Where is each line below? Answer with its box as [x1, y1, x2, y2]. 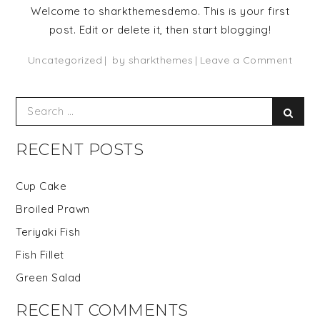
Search [15, 97, 52, 111]
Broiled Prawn [16, 201, 90, 216]
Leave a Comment [199, 53, 293, 66]
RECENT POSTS [16, 139, 144, 159]
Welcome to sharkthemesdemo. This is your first [31, 4, 289, 18]
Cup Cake [16, 179, 67, 193]
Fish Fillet [16, 247, 64, 261]
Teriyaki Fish [16, 224, 81, 239]
